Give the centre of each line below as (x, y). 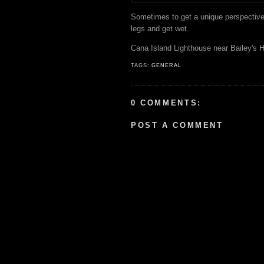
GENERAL (166, 65)
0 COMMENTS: (166, 103)
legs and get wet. (160, 28)
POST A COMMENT (177, 125)
